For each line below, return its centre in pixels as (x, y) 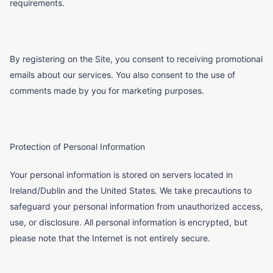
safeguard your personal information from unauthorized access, (136, 207)
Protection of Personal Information (77, 147)
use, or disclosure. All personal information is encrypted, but (129, 222)
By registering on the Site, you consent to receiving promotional (136, 59)
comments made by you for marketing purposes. (107, 91)
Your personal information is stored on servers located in (121, 175)
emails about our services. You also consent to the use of (122, 75)
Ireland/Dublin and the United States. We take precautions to (131, 191)
